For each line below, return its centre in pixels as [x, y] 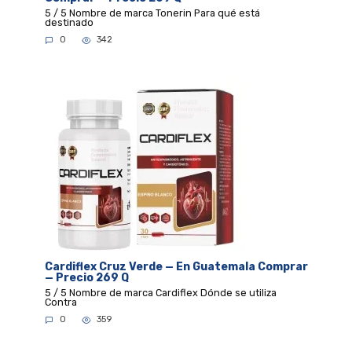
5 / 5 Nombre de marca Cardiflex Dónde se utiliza [160, 292]
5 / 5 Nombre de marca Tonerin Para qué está [152, 13]
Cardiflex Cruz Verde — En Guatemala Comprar [176, 267]
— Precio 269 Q [86, 278]
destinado [69, 22]
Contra [60, 302]
